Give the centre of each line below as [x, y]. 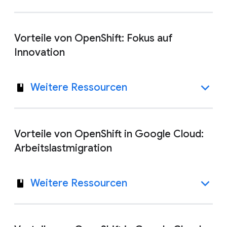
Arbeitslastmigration [63, 148]
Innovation [40, 52]
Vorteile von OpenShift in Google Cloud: [109, 134]
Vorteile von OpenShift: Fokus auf [93, 38]
